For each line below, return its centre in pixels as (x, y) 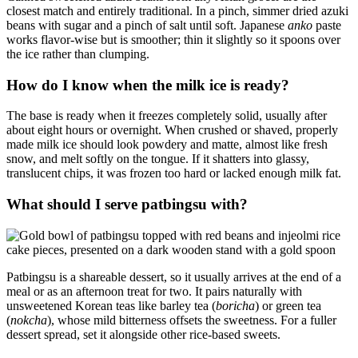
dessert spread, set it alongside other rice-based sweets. (143, 334)
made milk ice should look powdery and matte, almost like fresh (167, 145)
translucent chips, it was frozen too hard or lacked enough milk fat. (174, 173)
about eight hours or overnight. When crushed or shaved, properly (172, 130)
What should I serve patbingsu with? (127, 205)
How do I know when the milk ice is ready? (148, 85)
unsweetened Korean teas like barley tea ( (111, 305)
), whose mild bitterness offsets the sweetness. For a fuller (192, 320)
